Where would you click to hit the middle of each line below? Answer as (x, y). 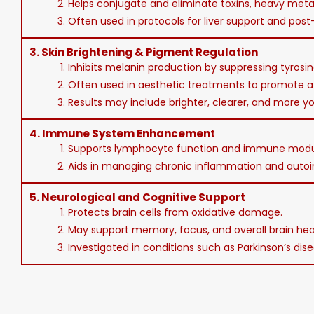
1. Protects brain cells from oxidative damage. (170, 212)
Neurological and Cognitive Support (143, 197)
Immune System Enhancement (129, 134)
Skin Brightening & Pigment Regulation (150, 52)
